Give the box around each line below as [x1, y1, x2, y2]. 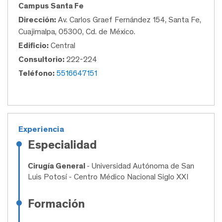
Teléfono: [18, 68, 55, 78]
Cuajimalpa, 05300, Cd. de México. [18, 27, 135, 37]
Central [49, 41, 75, 51]
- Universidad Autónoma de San [87, 161, 194, 171]
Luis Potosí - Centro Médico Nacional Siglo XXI [28, 172, 188, 182]
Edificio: [18, 41, 49, 51]
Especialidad [28, 137, 97, 152]
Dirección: [18, 15, 56, 25]
